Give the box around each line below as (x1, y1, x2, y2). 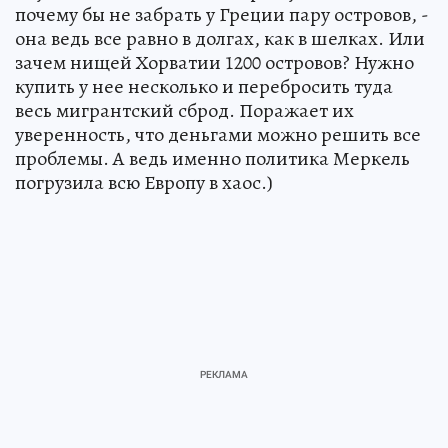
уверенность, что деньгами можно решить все (15, 121, 421, 149)
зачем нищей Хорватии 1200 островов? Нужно (15, 49, 414, 77)
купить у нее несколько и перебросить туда (15, 73, 393, 101)
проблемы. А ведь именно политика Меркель (15, 145, 410, 173)
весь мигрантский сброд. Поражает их (15, 97, 354, 125)
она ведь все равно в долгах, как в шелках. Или (15, 25, 425, 53)
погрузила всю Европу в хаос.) (15, 169, 273, 197)
